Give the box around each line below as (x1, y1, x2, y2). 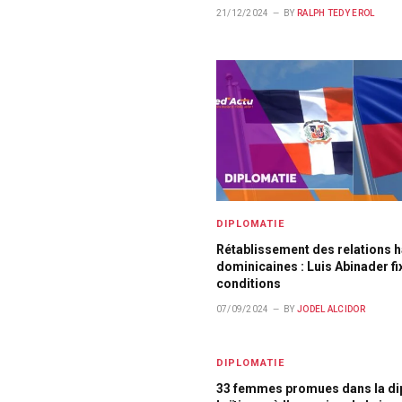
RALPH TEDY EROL (296, 7, 375, 18)
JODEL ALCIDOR (296, 303, 365, 314)
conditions (215, 275, 281, 291)
